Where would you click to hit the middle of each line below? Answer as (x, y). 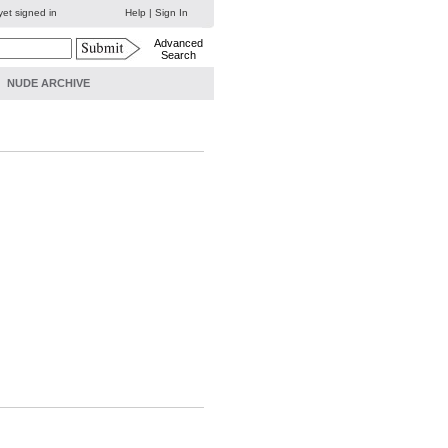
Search (178, 55)
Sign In (171, 12)
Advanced (178, 43)
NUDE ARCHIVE (48, 83)
